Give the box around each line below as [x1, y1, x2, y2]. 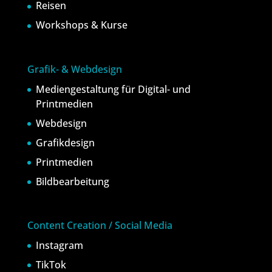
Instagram [35, 238, 83, 252]
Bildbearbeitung [35, 174, 109, 188]
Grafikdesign [35, 135, 95, 149]
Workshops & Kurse [35, 18, 127, 32]
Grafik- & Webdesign [27, 62, 122, 76]
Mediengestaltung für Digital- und [35, 82, 191, 96]
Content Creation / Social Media [27, 218, 172, 232]
